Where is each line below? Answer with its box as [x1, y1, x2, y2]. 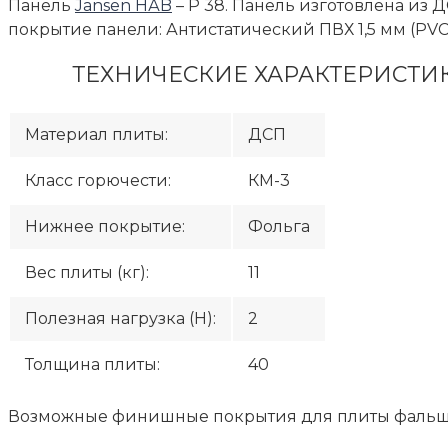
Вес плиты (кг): [25, 262, 149, 282]
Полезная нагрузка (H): [25, 308, 216, 328]
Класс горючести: [25, 170, 171, 190]
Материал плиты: [25, 124, 168, 144]
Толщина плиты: [25, 354, 160, 374]
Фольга [248, 216, 310, 236]
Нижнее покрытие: [25, 216, 185, 236]
